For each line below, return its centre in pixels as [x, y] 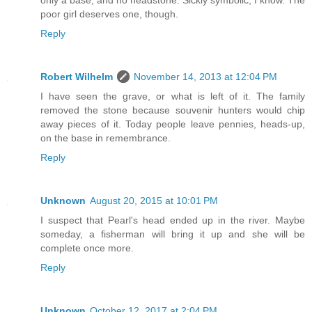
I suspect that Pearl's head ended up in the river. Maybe [173, 220]
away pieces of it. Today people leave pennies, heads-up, [173, 124]
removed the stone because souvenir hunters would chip [173, 110]
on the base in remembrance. [106, 138]
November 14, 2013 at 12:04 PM [205, 76]
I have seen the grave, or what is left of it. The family [173, 96]
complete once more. [87, 248]
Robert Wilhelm [77, 76]
